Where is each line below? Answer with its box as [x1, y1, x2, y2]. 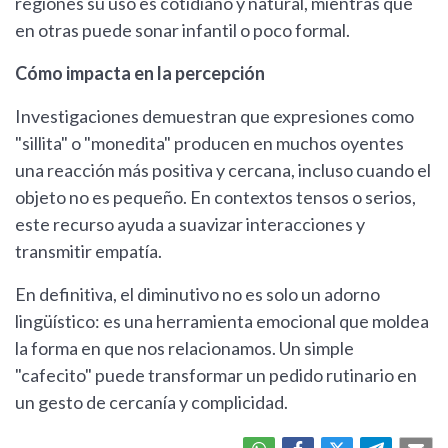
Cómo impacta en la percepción [15, 62, 265, 85]
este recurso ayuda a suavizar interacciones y [15, 213, 365, 236]
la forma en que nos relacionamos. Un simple [15, 337, 354, 360]
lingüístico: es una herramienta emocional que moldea [15, 310, 429, 333]
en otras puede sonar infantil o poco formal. [15, 19, 350, 42]
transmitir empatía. [15, 240, 162, 263]
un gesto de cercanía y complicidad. [15, 391, 288, 414]
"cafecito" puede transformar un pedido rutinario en [15, 364, 417, 387]
